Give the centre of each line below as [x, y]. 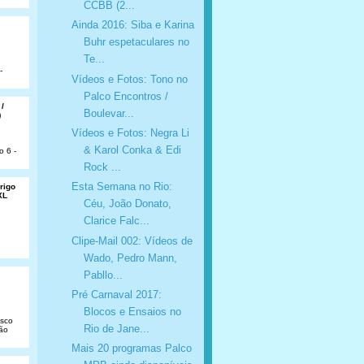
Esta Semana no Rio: [121, 187]
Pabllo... [103, 275]
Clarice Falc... [116, 221]
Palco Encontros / [126, 96]
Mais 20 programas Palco [131, 349]
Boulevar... [108, 113]
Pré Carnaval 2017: [116, 295]
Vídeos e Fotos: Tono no [129, 79]
